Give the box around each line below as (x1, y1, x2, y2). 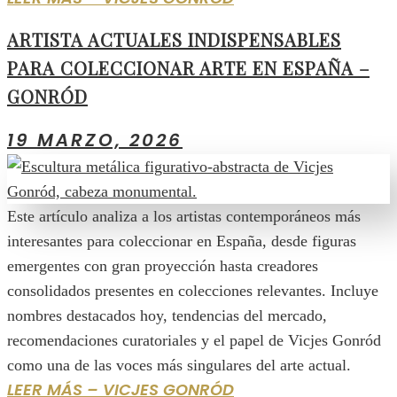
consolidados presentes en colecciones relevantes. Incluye (7, 281, 378, 300)
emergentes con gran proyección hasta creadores (7, 256, 318, 275)
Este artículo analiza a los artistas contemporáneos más (7, 206, 361, 225)
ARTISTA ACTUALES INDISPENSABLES (7, 27, 341, 51)
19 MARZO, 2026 (7, 127, 183, 152)
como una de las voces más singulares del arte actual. (7, 355, 351, 374)
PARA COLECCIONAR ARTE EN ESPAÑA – (7, 55, 370, 80)
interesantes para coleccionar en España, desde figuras (7, 231, 356, 250)
